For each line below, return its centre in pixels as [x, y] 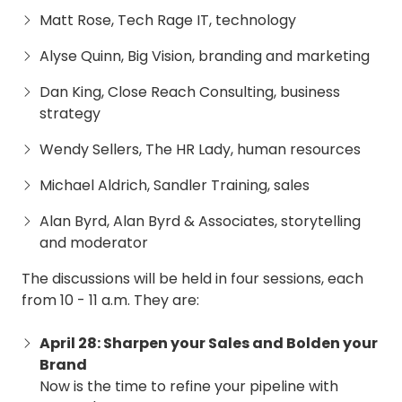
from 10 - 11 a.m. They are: [110, 301]
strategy [70, 114]
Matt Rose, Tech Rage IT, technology [168, 21]
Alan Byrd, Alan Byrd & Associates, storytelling [200, 222]
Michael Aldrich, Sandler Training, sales [175, 186]
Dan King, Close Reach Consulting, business [190, 92]
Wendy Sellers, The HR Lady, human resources [200, 150]
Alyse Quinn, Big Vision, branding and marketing [205, 57]
